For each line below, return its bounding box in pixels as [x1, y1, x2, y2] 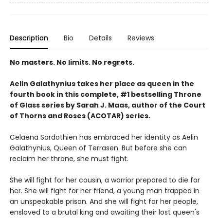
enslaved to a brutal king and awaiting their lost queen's [10, 207, 200, 217]
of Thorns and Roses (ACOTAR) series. [10, 111, 150, 121]
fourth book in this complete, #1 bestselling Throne [10, 90, 201, 99]
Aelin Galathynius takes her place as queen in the [10, 79, 194, 89]
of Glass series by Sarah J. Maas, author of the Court [10, 100, 205, 110]
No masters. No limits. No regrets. [10, 57, 134, 67]
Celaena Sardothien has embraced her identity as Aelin [10, 132, 198, 142]
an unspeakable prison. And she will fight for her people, [10, 197, 198, 206]
